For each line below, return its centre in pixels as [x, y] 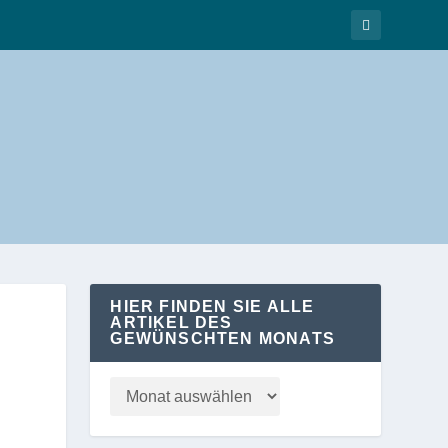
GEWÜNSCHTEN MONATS [222, 338]
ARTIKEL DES [171, 322]
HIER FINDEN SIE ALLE [212, 306]
